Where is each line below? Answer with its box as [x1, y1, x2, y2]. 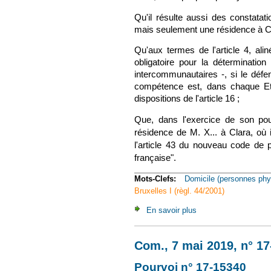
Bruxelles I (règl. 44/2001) [134, 186, 224, 196]
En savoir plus [146, 206, 197, 215]
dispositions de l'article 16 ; [134, 94, 240, 104]
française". [134, 152, 176, 163]
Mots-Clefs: [134, 174, 178, 184]
